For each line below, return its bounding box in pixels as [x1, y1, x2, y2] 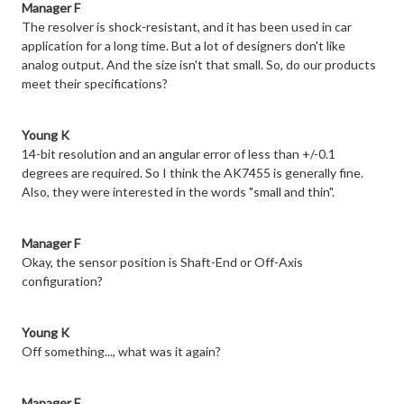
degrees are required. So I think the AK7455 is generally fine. [22, 165, 363, 181]
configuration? [22, 273, 103, 289]
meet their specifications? [22, 76, 168, 92]
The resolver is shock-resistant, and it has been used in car [22, 19, 352, 35]
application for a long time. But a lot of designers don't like [22, 38, 345, 54]
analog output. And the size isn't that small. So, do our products [22, 57, 376, 73]
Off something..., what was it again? [22, 344, 221, 360]
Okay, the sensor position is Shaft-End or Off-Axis [22, 254, 303, 271]
